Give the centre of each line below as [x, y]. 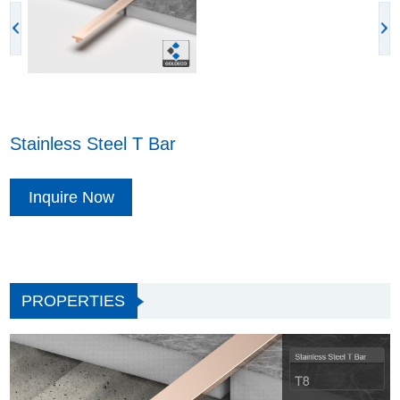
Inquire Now [71, 198]
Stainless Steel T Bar [93, 144]
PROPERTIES [74, 301]
